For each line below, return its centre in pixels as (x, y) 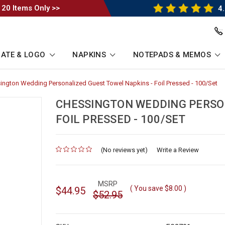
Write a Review (178, 150)
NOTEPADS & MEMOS (173, 55)
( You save (147, 188)
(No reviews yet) (125, 150)
